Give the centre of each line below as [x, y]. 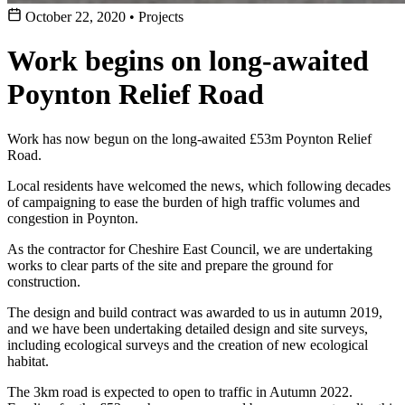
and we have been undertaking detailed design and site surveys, [188, 328]
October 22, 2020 [75, 17]
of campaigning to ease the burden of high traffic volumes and [184, 202]
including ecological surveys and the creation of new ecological [188, 344]
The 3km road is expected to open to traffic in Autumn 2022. [180, 391]
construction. [44, 281]
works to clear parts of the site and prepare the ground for [170, 265]
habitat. [28, 361]
